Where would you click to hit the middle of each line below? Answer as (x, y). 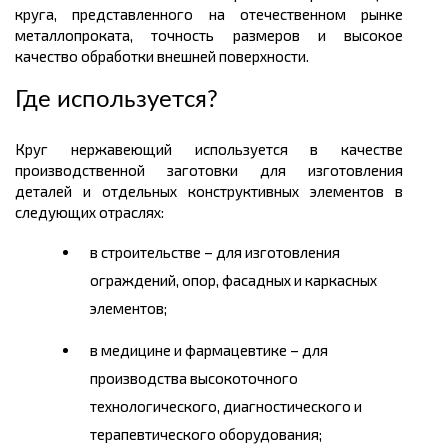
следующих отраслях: (89, 212)
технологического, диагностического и (226, 406)
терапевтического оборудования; (206, 434)
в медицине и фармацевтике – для (209, 350)
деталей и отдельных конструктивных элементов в (209, 191)
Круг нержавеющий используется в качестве (209, 149)
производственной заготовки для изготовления (209, 170)
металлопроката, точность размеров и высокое (209, 35)
